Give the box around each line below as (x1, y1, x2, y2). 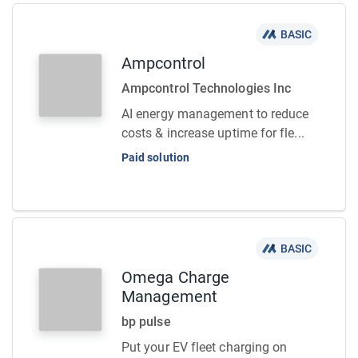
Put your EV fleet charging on (121, 340, 288, 355)
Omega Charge (121, 268, 230, 287)
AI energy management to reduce (121, 106, 309, 121)
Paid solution (121, 151, 189, 164)
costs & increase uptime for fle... (121, 125, 304, 141)
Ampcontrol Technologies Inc (121, 81, 292, 96)
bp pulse (121, 314, 171, 329)
